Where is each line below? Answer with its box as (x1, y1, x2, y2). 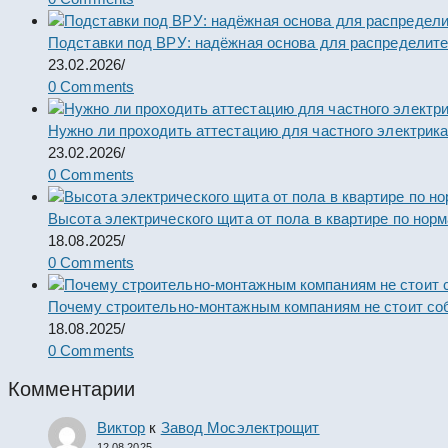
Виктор (96, 418, 146, 436)
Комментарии (8, 377, 136, 400)
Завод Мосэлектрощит (160, 418, 320, 436)
